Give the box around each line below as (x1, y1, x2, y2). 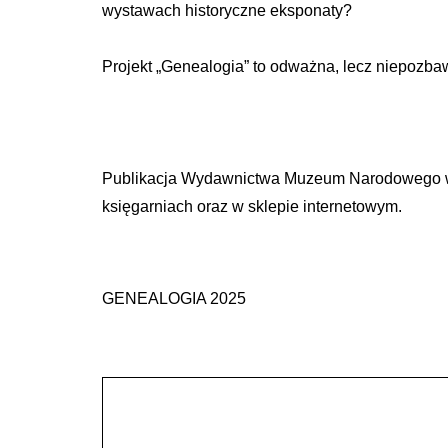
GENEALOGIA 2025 (102, 290, 246, 308)
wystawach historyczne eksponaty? (102, 2, 352, 20)
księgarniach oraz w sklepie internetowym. (102, 198, 402, 216)
